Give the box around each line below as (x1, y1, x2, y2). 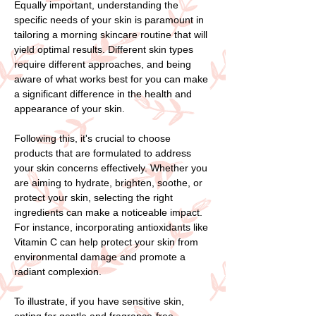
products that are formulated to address (14, 147, 191, 159)
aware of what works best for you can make (14, 73, 208, 85)
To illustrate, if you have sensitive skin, (14, 295, 184, 307)
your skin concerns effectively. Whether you (14, 162, 207, 174)
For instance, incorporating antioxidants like (14, 221, 208, 233)
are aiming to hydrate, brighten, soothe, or (14, 176, 202, 188)
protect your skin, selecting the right (14, 191, 173, 203)
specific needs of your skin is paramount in (14, 13, 204, 25)
